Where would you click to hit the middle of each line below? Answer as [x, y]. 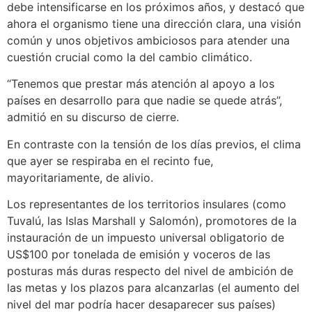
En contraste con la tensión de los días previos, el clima [154, 144]
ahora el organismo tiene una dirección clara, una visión [154, 23]
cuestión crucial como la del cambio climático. [130, 57]
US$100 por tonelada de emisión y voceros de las [139, 254]
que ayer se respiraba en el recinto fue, [110, 161]
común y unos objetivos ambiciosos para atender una [148, 40]
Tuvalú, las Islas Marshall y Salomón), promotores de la [152, 220]
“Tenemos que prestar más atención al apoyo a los [141, 84]
